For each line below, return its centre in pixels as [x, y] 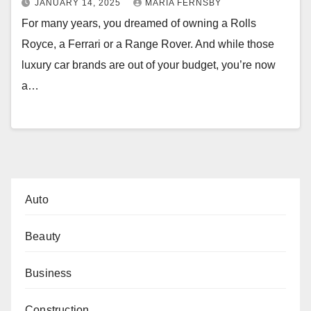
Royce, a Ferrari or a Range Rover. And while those [148, 44]
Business [49, 273]
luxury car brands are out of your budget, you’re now [149, 65]
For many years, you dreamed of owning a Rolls [139, 24]
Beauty [43, 236]
